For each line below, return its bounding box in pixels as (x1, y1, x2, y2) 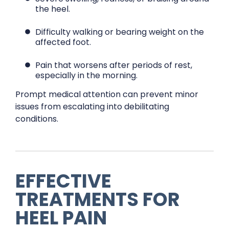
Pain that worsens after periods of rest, (35, 59, 193, 71)
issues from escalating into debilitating (15, 101, 169, 112)
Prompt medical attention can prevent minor (15, 88, 198, 100)
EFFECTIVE (15, 168, 111, 194)
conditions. (15, 113, 58, 125)
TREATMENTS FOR (15, 186, 180, 213)
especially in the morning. (35, 70, 138, 81)
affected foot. (35, 36, 91, 48)
